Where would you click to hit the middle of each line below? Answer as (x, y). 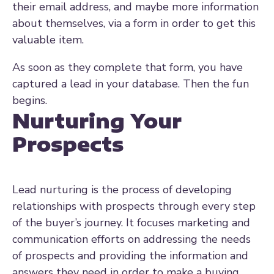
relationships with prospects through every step (134, 206)
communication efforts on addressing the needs (131, 239)
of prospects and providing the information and (130, 255)
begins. (31, 100)
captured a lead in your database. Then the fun (131, 83)
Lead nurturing (50, 189)
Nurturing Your (97, 120)
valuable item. (50, 39)
